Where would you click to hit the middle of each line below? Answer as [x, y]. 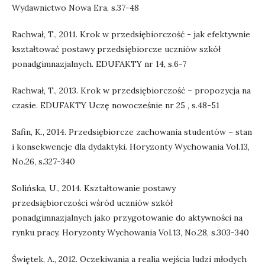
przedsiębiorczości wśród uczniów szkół [92, 203]
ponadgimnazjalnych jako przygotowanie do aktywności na [127, 218]
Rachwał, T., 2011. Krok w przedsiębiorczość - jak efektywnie [131, 34]
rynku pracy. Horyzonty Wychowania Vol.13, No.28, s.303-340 [130, 232]
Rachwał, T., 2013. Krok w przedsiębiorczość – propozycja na [131, 91]
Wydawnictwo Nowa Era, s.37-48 [75, 8]
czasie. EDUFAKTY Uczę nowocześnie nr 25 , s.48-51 [116, 105]
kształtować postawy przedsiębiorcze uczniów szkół [116, 49]
